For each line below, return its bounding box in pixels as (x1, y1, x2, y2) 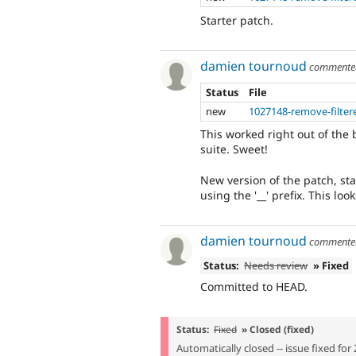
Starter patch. (200, 12, 273, 28)
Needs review (244, 257, 308, 273)
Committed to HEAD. (200, 279, 308, 295)
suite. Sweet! (200, 141, 268, 157)
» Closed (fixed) (242, 323, 314, 336)
